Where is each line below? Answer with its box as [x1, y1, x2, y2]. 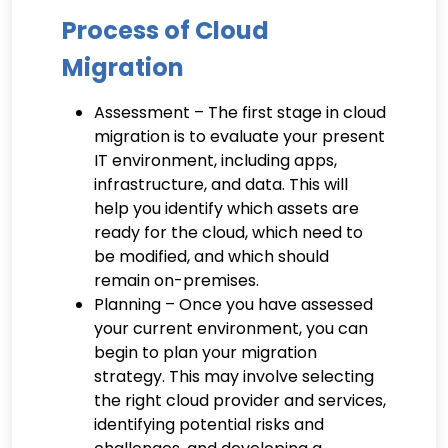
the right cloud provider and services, [94, 388, 386, 412]
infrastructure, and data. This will [94, 172, 348, 196]
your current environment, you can [94, 316, 368, 340]
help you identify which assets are [94, 196, 359, 220]
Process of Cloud [62, 13, 269, 47]
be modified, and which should [94, 244, 329, 268]
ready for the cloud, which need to [94, 220, 363, 244]
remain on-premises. [94, 268, 259, 292]
